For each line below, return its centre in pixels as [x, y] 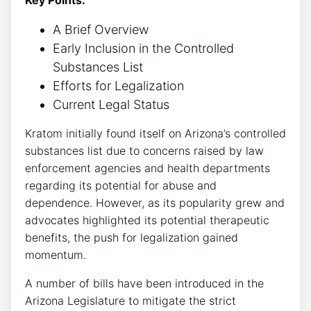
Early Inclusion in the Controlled [143, 48]
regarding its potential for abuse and [121, 185]
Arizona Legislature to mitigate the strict [131, 300]
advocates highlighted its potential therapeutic [147, 220]
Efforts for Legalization [118, 85]
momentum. [56, 254]
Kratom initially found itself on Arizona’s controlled [155, 133]
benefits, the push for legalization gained [132, 237]
